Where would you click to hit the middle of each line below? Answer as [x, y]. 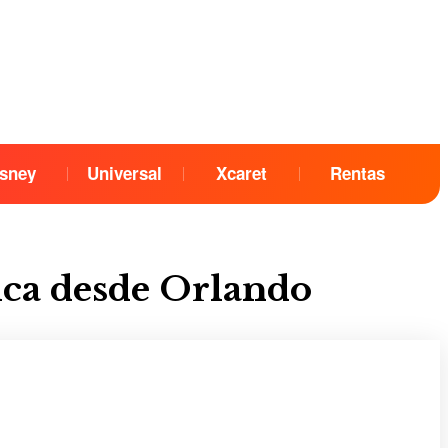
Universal [125, 172]
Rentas [358, 172]
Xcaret [241, 172]
